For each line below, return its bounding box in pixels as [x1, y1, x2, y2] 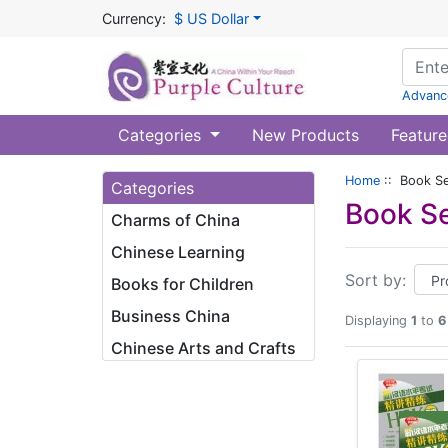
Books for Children [111, 274, 254, 294]
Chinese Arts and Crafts [111, 338, 296, 358]
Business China [111, 306, 230, 326]
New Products [251, 125, 359, 145]
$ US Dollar [174, 10, 249, 27]
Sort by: [345, 269, 406, 290]
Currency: [102, 10, 166, 27]
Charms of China [111, 210, 240, 230]
